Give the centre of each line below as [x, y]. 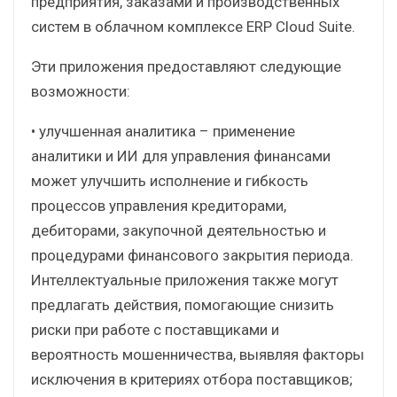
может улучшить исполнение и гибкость [170, 180]
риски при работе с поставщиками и [155, 329]
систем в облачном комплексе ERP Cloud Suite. [193, 26]
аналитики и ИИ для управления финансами [181, 156]
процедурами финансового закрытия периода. [192, 255]
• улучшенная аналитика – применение [163, 131]
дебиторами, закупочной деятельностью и [179, 230]
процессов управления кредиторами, [159, 205]
